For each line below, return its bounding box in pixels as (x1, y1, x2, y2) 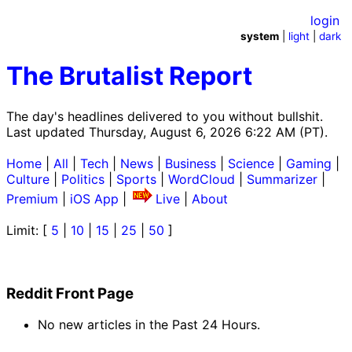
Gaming (286, 155, 332, 171)
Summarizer (247, 170, 317, 187)
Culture (6, 170, 49, 187)
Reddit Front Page (6, 284, 134, 302)
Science (228, 155, 274, 171)
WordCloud (168, 170, 235, 187)
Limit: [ (6, 222, 51, 238)
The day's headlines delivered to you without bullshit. (6, 108, 323, 124)
